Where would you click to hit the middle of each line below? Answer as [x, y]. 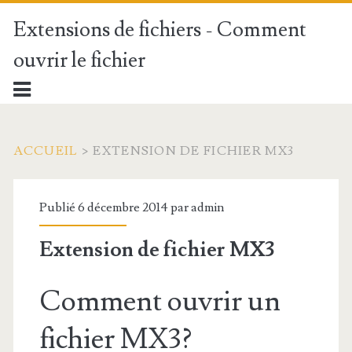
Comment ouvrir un [159, 302]
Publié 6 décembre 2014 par [115, 207]
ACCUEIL [46, 151]
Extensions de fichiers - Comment [159, 30]
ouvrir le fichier [79, 60]
